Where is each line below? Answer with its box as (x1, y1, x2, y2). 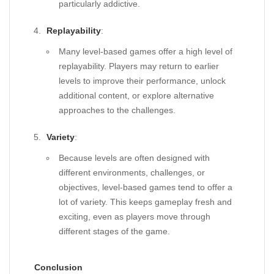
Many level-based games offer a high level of (59, 46, 232, 56)
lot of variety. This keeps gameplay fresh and (59, 197, 232, 207)
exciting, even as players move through (59, 212, 210, 221)
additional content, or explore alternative (59, 91, 214, 100)
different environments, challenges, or (59, 168, 205, 177)
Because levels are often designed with (59, 153, 210, 163)
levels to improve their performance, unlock (59, 76, 226, 86)
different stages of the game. (59, 226, 170, 236)
